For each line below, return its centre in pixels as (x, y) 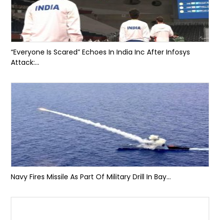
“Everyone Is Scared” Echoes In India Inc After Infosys (101, 52)
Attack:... (25, 62)
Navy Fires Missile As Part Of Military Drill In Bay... (91, 177)
